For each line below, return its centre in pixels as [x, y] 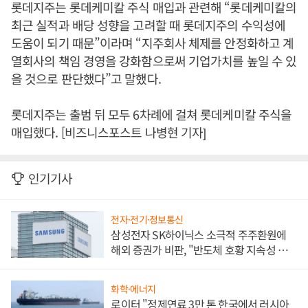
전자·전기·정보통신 [147, 220]
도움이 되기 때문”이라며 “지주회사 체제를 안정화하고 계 [153, 43]
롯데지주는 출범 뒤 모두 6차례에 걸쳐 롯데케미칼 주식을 [152, 114]
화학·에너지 [133, 288]
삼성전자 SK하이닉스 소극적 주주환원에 [199, 235]
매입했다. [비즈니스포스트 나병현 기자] [109, 132]
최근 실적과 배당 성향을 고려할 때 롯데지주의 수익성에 [148, 25]
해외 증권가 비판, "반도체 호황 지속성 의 [199, 250]
